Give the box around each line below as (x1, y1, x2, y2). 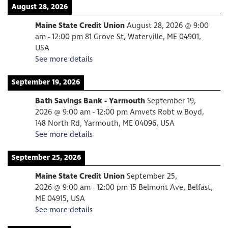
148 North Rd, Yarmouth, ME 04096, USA (35, 118, 175, 129)
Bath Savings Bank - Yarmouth (35, 96, 145, 106)
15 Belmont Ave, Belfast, (130, 182, 213, 193)
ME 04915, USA (35, 193, 85, 204)
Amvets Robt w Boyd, (130, 107, 204, 118)
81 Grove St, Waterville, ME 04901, (85, 32, 201, 42)
